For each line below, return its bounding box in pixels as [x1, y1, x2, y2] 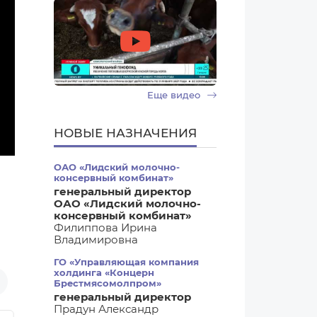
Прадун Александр [54, 302, 158, 316]
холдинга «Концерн [54, 267, 154, 278]
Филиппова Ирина [54, 221, 157, 234]
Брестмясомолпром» [54, 277, 161, 289]
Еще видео [147, 89, 203, 100]
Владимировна [54, 233, 138, 246]
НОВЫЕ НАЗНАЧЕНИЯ [54, 125, 197, 140]
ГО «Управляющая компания [54, 256, 199, 267]
